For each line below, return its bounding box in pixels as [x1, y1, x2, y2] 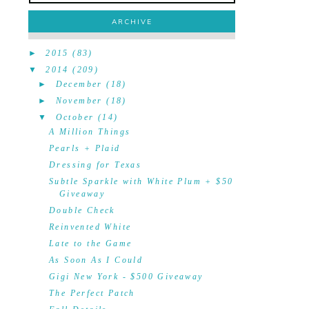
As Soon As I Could [48, 255, 143, 265]
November [55, 96, 103, 106]
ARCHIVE [111, 17, 152, 26]
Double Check [48, 206, 115, 215]
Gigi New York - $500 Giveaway [48, 272, 203, 281]
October [55, 112, 94, 122]
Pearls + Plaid [48, 143, 121, 153]
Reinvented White [48, 222, 132, 232]
